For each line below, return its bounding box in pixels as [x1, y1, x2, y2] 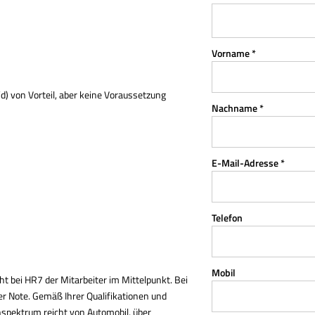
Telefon [212, 210, 243, 225]
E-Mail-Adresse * [212, 155, 285, 170]
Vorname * [212, 46, 257, 60]
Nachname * [212, 101, 264, 115]
